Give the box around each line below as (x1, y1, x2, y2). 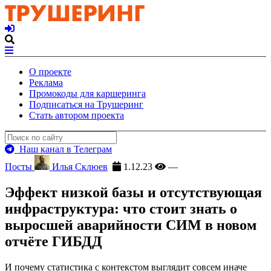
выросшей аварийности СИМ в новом (5, 217, 256, 233)
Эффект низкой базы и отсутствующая (5, 184, 262, 200)
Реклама (29, 77, 63, 88)
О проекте (29, 67, 71, 77)
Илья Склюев (50, 162, 108, 172)
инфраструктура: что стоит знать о (5, 200, 237, 217)
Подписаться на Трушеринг (29, 99, 143, 109)
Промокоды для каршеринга (29, 88, 146, 99)
